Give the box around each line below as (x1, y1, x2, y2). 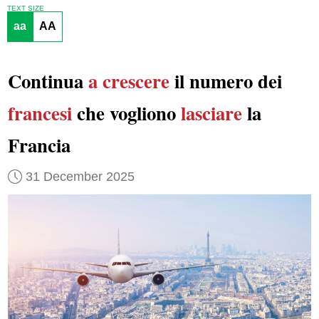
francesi (7, 99, 72, 127)
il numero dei (169, 67, 282, 95)
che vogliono (71, 99, 181, 127)
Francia (7, 131, 70, 159)
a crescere (88, 67, 169, 95)
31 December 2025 (25, 169, 135, 184)
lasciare (180, 99, 242, 127)
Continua (7, 67, 88, 95)
